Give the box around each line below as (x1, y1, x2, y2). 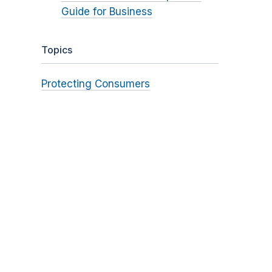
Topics (41, 44, 72, 56)
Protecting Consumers (41, 78, 150, 90)
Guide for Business (61, 5, 152, 18)
